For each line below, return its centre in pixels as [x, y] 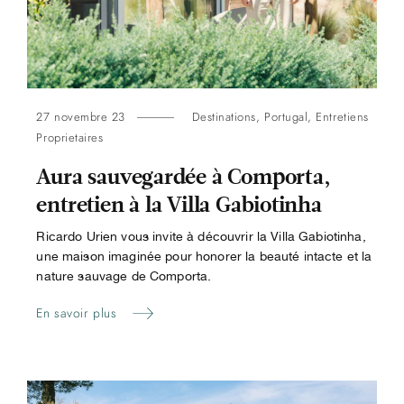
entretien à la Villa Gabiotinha [179, 205]
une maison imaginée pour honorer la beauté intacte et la [204, 256]
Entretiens [342, 116]
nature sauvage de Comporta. [124, 276]
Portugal [286, 116]
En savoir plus [77, 313]
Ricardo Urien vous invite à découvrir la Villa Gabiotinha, [201, 236]
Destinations [224, 116]
